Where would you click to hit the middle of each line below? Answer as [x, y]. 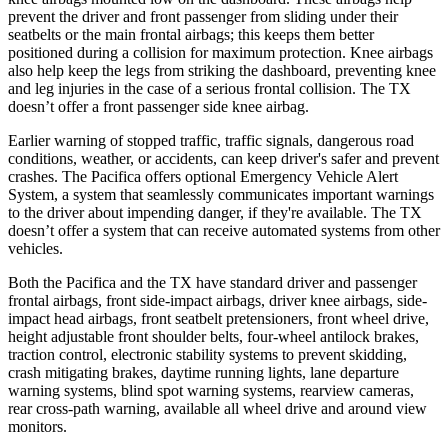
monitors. [37, 426]
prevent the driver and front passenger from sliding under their [203, 16]
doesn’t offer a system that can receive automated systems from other [224, 230]
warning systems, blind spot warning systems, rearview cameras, [211, 390]
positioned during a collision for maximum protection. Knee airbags [220, 52]
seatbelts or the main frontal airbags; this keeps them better [191, 34]
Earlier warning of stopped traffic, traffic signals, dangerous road [211, 140]
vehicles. [35, 248]
